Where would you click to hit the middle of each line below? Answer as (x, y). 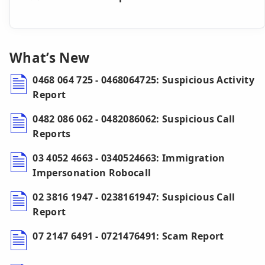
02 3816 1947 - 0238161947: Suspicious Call (134, 197)
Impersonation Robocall (92, 173)
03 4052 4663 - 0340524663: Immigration (129, 158)
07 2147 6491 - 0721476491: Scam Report (128, 236)
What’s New (50, 58)
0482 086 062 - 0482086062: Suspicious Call (134, 119)
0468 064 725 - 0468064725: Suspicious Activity (144, 80)
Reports (52, 134)
